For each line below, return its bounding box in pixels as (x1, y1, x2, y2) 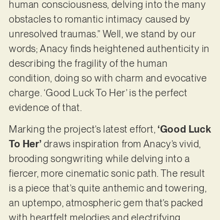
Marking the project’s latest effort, (8, 123, 158, 136)
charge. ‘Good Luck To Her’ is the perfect (8, 86, 188, 99)
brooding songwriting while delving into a (8, 153, 190, 165)
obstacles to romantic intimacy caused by (8, 13, 191, 25)
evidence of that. (8, 101, 84, 113)
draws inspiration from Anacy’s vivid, (41, 138, 201, 150)
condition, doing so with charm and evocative (8, 72, 207, 84)
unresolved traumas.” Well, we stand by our (8, 27, 196, 40)
